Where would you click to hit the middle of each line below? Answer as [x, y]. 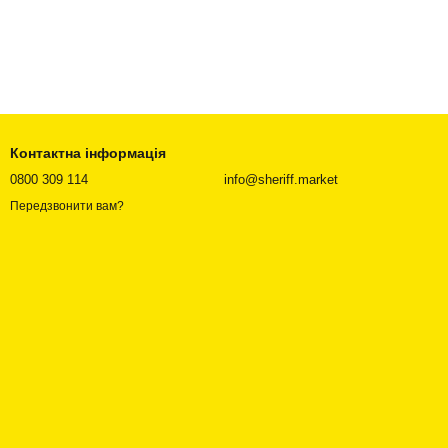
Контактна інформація [88, 153]
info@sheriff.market [281, 179]
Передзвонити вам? [67, 206]
